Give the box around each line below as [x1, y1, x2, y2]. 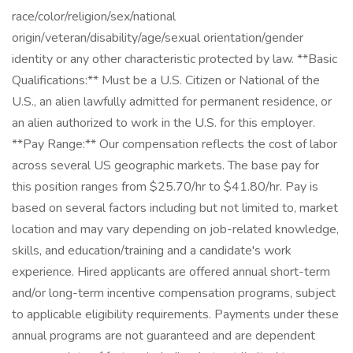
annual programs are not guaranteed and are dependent [12, 327, 315, 344]
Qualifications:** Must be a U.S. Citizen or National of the [12, 72, 320, 89]
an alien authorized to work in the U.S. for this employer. [12, 114, 315, 132]
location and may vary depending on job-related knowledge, [12, 221, 339, 238]
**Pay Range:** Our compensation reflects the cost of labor [12, 136, 337, 153]
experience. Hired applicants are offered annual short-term [12, 263, 330, 281]
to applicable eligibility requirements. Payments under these [12, 306, 339, 323]
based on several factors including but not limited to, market [12, 199, 338, 217]
